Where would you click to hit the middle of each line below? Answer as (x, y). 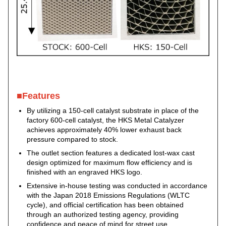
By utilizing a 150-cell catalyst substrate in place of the (113, 111)
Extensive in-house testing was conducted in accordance (117, 186)
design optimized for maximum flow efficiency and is (109, 163)
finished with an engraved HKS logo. (84, 172)
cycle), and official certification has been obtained (105, 205)
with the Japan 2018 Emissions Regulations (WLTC (108, 195)
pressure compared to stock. (72, 139)
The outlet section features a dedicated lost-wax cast (111, 153)
